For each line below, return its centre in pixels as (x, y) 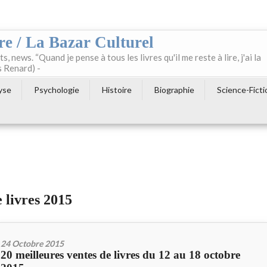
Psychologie (57, 90)
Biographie (174, 90)
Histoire (117, 90)
